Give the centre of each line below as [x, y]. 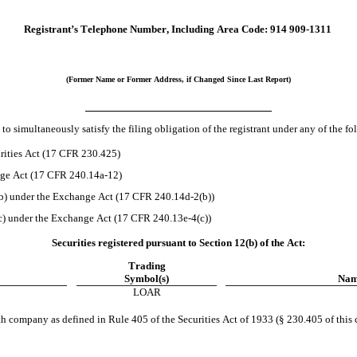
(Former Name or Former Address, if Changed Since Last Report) [178, 80]
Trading [147, 266]
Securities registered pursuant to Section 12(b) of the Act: [178, 243]
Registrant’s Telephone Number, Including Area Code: [145, 29]
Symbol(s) [147, 279]
